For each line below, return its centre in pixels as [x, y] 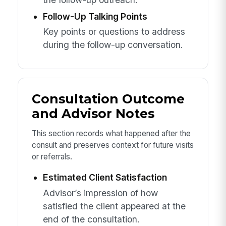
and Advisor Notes [93, 113]
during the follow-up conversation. [113, 45]
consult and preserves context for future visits [112, 145]
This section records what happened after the [111, 133]
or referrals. [52, 156]
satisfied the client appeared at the [114, 206]
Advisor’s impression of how [100, 193]
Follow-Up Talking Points [95, 16]
